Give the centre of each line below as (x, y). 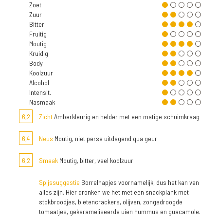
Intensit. (40, 92)
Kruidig (39, 53)
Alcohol (39, 82)
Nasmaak (42, 102)
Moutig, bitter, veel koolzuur (96, 160)
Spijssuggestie (59, 182)
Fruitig (38, 34)
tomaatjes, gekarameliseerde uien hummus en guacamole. (120, 211)
